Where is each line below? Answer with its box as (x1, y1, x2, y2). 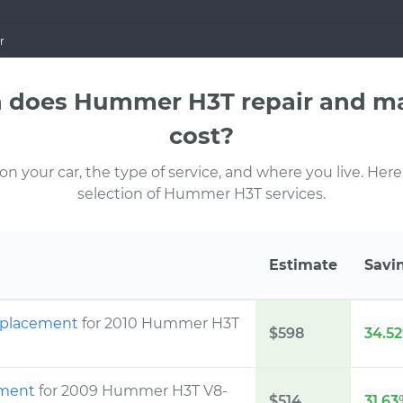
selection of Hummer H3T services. (77, 185, 326, 202)
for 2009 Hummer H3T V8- (39, 382, 228, 399)
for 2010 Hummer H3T (82, 315, 239, 332)
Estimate (269, 256, 337, 273)
